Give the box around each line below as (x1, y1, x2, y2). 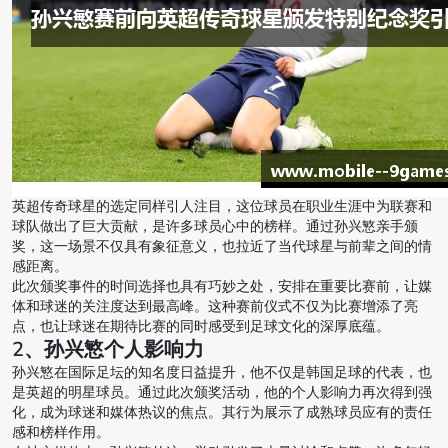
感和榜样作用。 (12, 423, 110, 443)
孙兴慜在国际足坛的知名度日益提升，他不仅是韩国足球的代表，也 (12, 363, 432, 383)
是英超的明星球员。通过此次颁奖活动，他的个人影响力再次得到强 (12, 383, 432, 403)
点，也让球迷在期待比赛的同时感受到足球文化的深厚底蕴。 (12, 317, 390, 337)
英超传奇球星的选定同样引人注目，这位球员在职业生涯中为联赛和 (12, 197, 432, 217)
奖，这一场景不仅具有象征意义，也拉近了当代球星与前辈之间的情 (12, 237, 432, 257)
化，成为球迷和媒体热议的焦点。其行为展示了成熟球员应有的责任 (12, 403, 432, 423)
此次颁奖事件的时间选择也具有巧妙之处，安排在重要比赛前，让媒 (12, 277, 432, 297)
